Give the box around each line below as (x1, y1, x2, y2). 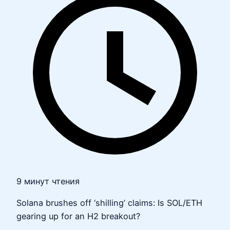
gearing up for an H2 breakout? (16, 211, 140, 222)
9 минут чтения (16, 176, 80, 186)
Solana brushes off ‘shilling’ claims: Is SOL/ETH (16, 198, 202, 208)
